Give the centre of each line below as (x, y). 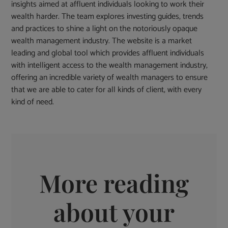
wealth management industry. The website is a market (102, 41)
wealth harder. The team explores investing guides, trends (108, 17)
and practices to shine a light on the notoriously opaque (105, 29)
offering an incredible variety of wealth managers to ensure (110, 78)
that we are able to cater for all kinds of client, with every (107, 90)
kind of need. (33, 102)
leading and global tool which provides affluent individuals (108, 53)
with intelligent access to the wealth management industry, (110, 66)
